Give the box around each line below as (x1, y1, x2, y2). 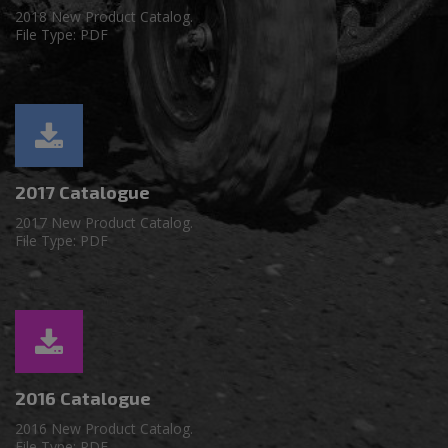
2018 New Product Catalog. (15, 6, 193, 26)
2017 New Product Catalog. (15, 212, 193, 232)
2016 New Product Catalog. (15, 418, 193, 438)
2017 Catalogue (15, 180, 150, 203)
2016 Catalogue (15, 386, 151, 409)
